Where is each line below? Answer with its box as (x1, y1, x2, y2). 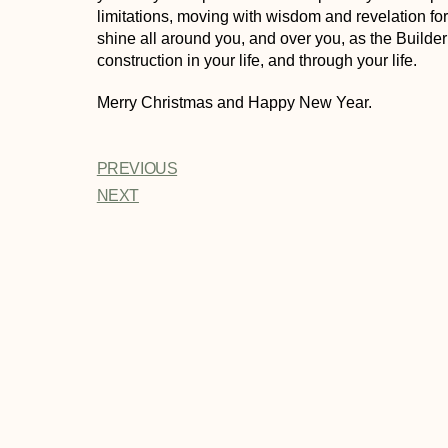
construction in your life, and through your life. (96, 52, 417, 70)
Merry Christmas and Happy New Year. (96, 94, 376, 112)
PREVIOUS (96, 160, 178, 178)
